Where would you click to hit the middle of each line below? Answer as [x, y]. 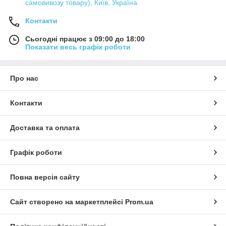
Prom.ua [139, 202]
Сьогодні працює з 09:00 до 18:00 [85, 39]
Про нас [24, 78]
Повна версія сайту [45, 177]
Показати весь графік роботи [78, 47]
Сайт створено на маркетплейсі [68, 202]
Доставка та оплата [45, 127]
